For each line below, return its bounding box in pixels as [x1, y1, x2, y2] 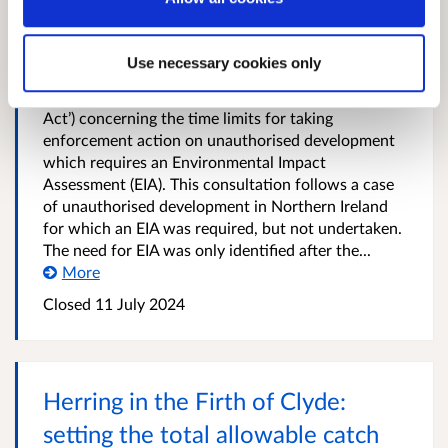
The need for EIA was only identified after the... [43, 240, 371, 259]
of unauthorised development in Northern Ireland [43, 196, 388, 215]
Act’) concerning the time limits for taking [43, 108, 333, 127]
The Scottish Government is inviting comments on [43, 42, 392, 61]
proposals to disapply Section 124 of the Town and [43, 64, 398, 83]
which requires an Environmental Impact [43, 152, 326, 171]
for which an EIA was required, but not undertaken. [43, 218, 402, 237]
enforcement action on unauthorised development [43, 130, 395, 149]
